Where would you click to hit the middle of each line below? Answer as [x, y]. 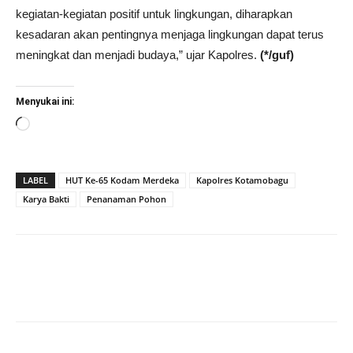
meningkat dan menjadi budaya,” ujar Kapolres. [138, 55]
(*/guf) [277, 55]
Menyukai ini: [45, 102]
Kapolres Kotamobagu [242, 180]
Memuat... [55, 126]
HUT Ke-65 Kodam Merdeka [122, 180]
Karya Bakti [46, 199]
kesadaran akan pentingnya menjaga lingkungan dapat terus [170, 35]
